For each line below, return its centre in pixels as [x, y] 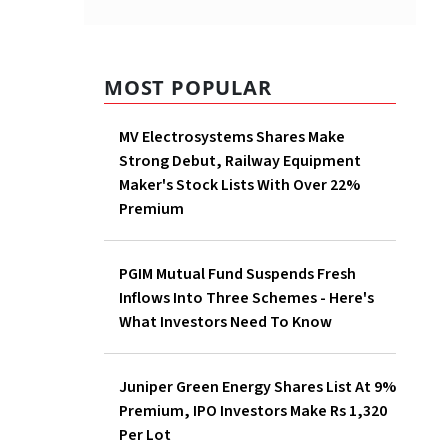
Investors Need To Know [268, 346]
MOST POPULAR [188, 88]
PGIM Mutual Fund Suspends [279, 274]
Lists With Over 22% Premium [285, 209]
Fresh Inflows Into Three [268, 298]
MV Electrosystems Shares [275, 137]
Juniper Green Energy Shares [284, 411]
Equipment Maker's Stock [272, 185]
